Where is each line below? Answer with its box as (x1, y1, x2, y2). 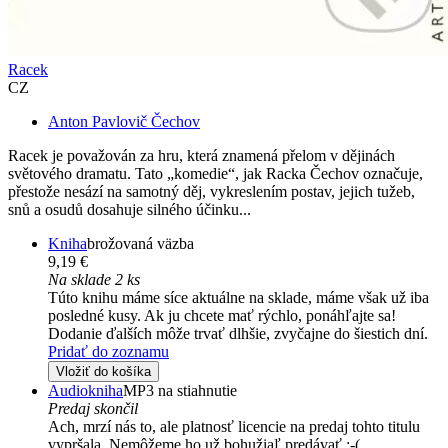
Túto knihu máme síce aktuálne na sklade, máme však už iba (48, 289, 429, 307)
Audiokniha (48, 382, 123, 400)
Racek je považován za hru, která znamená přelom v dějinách (8, 147, 395, 165)
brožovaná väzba (87, 235, 194, 253)
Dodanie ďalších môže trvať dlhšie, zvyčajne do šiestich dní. (48, 325, 428, 343)
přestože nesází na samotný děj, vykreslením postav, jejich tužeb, (8, 183, 415, 201)
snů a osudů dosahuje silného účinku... (8, 201, 251, 219)
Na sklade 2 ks (48, 271, 140, 289)
